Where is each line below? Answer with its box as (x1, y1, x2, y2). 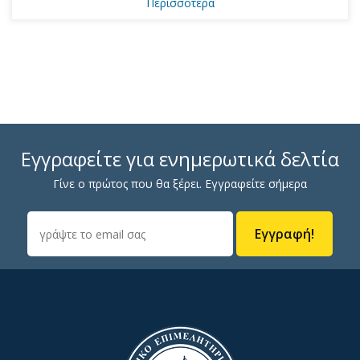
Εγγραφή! (255, 225, 315, 243)
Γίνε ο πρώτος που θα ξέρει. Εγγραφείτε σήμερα (53, 176, 307, 192)
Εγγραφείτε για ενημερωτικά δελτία (21, 145, 339, 173)
